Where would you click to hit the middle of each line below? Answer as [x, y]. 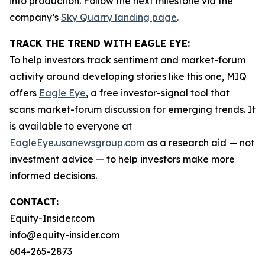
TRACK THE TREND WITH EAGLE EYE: [100, 43]
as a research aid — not [199, 143]
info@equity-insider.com [64, 235]
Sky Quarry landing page [119, 17]
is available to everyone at [71, 126]
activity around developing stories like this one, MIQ [128, 76]
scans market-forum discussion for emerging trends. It [132, 109]
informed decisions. [53, 176]
